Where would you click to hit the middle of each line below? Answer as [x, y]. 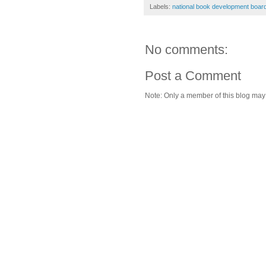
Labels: [161, 6]
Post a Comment [193, 75]
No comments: [186, 49]
